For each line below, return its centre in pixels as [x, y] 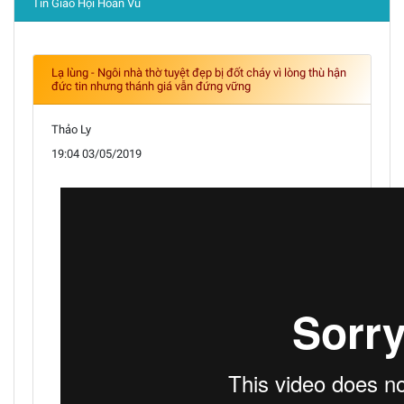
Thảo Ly [71, 129]
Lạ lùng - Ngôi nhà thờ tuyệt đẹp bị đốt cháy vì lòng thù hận [199, 73]
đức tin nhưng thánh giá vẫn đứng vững [151, 86]
